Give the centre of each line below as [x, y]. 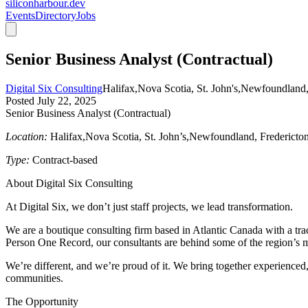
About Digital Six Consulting [69, 184]
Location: [26, 137]
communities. [34, 278]
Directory [56, 16]
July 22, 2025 [67, 101]
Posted [21, 101]
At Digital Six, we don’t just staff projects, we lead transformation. [149, 207]
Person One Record [48, 243]
